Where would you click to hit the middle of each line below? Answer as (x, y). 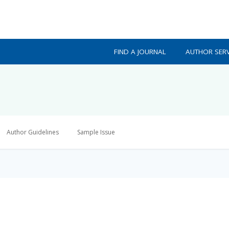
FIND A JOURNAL (140, 52)
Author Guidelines (33, 132)
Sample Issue (96, 132)
